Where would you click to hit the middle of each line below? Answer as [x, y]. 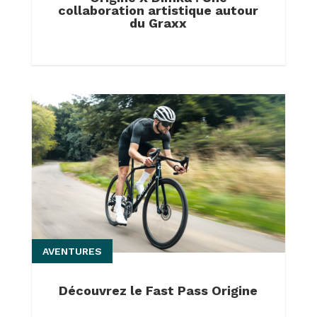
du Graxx [158, 23]
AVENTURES [72, 252]
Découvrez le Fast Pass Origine [158, 291]
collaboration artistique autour [158, 10]
